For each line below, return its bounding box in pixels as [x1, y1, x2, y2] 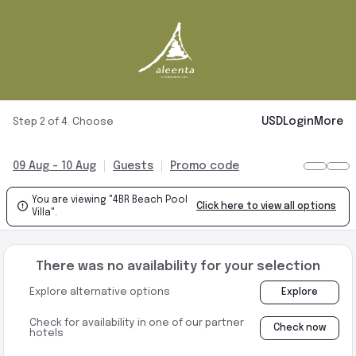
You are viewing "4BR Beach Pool [31, 195, 188, 205]
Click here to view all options [196, 202, 336, 211]
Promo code [170, 161, 239, 172]
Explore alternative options [29, 287, 171, 297]
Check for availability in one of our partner [29, 318, 245, 328]
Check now [273, 323, 326, 333]
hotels [29, 328, 64, 339]
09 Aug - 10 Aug [13, 161, 96, 172]
